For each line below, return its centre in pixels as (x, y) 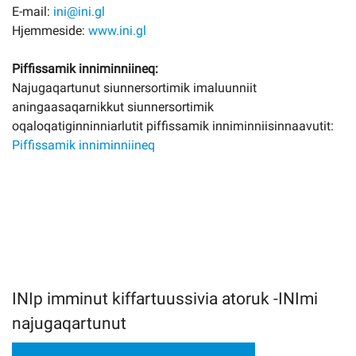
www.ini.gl (117, 30)
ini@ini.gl (79, 11)
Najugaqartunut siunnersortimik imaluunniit (134, 87)
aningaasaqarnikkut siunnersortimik (113, 106)
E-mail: (33, 11)
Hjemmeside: (50, 30)
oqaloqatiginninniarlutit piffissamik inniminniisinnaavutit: (173, 126)
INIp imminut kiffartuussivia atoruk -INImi (165, 298)
